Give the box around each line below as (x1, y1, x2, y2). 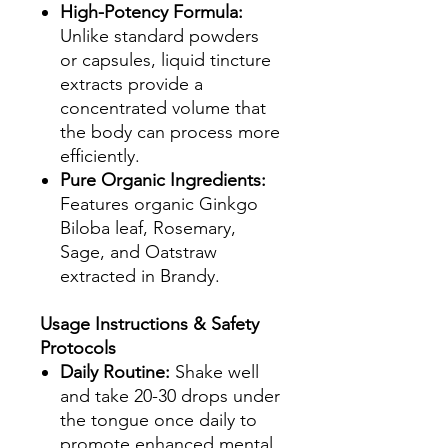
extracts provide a (60, 73, 203, 95)
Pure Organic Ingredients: (60, 169, 266, 191)
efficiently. (60, 145, 140, 167)
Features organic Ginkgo (60, 193, 258, 215)
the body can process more (60, 121, 280, 143)
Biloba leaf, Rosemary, (60, 217, 236, 239)
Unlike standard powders (60, 25, 259, 47)
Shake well (170, 361, 259, 383)
